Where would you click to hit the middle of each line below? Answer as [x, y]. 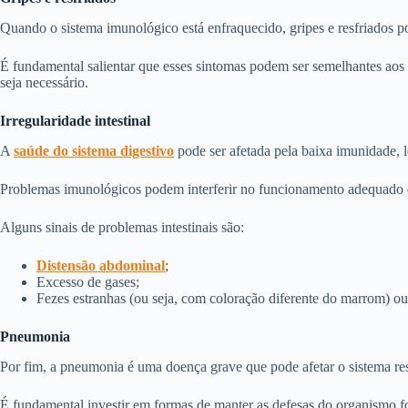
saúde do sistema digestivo [94, 150]
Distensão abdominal [101, 265]
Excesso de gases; [88, 281]
